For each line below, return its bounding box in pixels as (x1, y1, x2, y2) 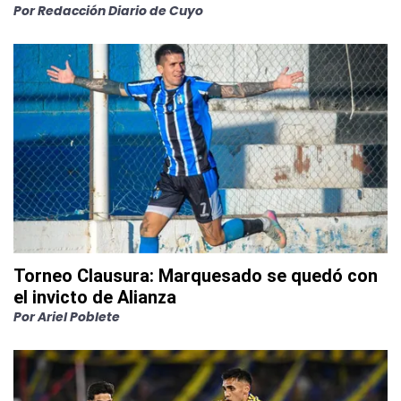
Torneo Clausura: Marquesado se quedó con (13, 264, 378, 286)
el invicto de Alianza (13, 286, 176, 308)
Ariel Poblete (38, 307, 120, 326)
